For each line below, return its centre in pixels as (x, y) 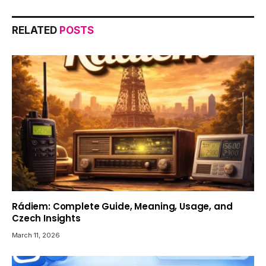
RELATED (36, 31)
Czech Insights (46, 218)
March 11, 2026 (36, 235)
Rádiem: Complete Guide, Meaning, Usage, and (122, 207)
